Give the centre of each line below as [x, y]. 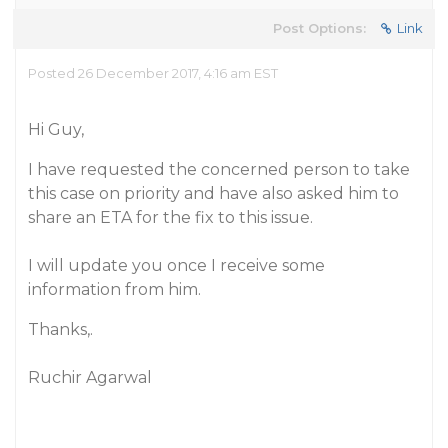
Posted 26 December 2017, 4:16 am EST [153, 73]
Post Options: [319, 28]
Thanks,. [60, 329]
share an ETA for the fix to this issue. [170, 217]
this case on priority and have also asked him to [213, 193]
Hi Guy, [56, 129]
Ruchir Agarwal [90, 377]
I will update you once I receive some [176, 265]
